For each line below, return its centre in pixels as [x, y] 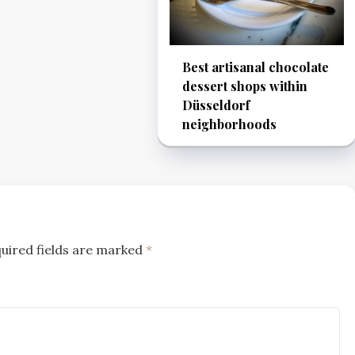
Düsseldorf [216, 105]
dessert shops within [244, 86]
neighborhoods [229, 124]
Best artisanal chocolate [255, 67]
